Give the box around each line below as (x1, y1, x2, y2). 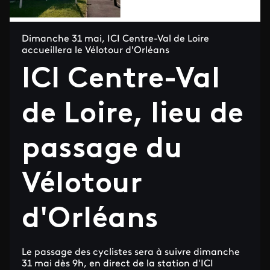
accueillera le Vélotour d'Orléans (22, 46, 169, 55)
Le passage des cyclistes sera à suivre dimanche (22, 248, 240, 257)
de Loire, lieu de (22, 101, 244, 130)
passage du (22, 136, 183, 165)
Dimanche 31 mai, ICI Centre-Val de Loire (22, 34, 209, 44)
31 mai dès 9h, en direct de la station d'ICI (22, 259, 213, 269)
